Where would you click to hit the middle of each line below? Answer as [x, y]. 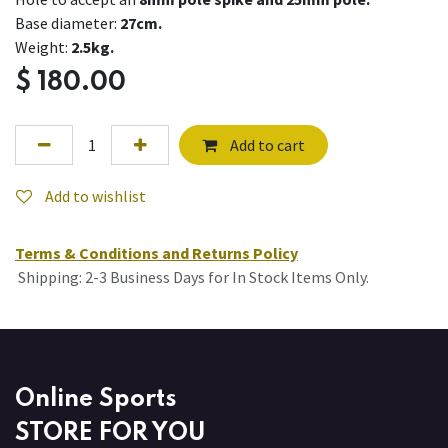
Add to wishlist [95, 195]
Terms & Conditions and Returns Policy [156, 252]
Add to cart [265, 145]
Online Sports [96, 399]
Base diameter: [67, 23]
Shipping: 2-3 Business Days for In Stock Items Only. [192, 276]
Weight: [43, 47]
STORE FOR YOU [110, 433]
